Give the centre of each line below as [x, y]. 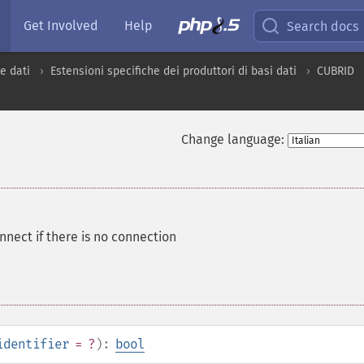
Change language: [232, 139]
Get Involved [61, 26]
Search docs [323, 26]
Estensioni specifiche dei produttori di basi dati [173, 71]
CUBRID [336, 71]
